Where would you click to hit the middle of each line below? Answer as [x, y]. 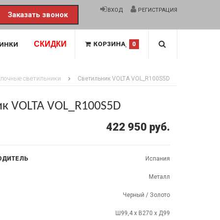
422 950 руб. [138, 127]
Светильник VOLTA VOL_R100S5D [124, 79]
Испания [158, 159]
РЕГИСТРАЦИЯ [157, 10]
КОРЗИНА [109, 44]
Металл [159, 177]
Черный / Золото [146, 195]
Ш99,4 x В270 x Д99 [143, 213]
